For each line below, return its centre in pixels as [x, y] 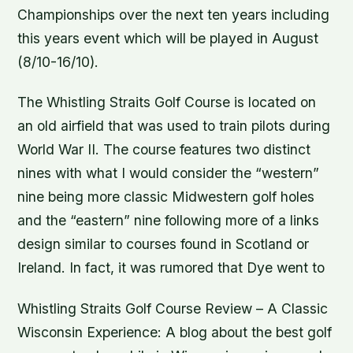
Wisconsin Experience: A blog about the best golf [175, 332]
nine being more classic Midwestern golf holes [166, 197]
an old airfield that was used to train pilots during [174, 126]
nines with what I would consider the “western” [169, 173]
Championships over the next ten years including [174, 15]
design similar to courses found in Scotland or [163, 244]
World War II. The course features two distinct [164, 150]
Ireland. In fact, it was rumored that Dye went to [171, 268]
